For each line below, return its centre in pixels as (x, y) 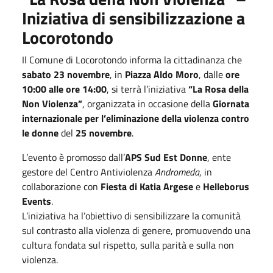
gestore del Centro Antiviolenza (88, 172)
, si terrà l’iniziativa (147, 89)
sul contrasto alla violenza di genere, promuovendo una (136, 230)
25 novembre (104, 133)
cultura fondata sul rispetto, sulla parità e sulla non (128, 245)
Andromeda (177, 172)
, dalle (212, 74)
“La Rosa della (218, 89)
